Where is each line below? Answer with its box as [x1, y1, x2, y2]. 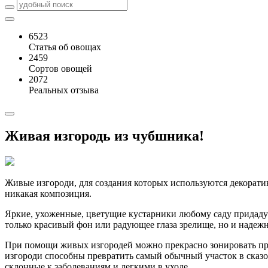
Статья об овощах [29, 42, 101, 52]
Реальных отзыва [29, 85, 99, 95]
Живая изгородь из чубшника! [5, 127, 204, 144]
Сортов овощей [29, 63, 92, 74]
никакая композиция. [5, 188, 92, 199]
